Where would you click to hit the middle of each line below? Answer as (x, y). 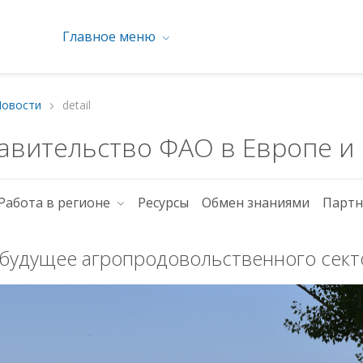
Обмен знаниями (256, 203)
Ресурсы (164, 203)
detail (77, 105)
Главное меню (111, 36)
